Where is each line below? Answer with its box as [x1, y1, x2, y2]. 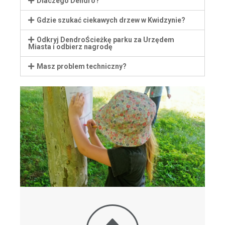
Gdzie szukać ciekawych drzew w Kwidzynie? [36, 16, 185, 24]
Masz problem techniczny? [36, 62, 127, 70]
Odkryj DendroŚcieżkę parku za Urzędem [36, 35, 174, 44]
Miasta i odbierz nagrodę [28, 42, 113, 51]
